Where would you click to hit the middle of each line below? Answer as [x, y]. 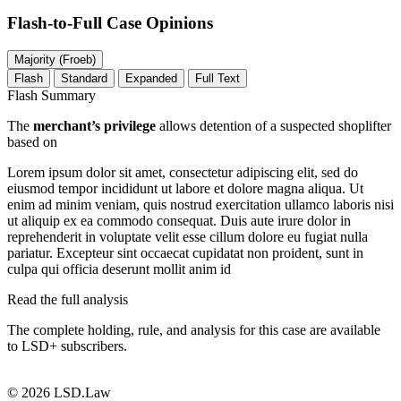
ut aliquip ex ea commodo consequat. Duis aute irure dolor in [179, 220]
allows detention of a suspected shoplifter [273, 125]
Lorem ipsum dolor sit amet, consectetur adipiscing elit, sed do [183, 172]
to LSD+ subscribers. [67, 346]
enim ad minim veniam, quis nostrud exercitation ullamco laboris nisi [200, 204]
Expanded [151, 78]
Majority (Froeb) [77, 59]
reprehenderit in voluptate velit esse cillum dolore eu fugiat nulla [188, 236]
